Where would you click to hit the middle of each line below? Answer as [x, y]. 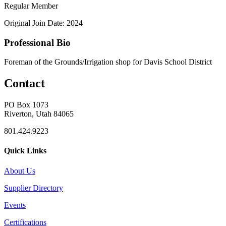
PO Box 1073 [26, 105]
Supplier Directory [34, 188]
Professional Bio [37, 42]
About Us [20, 171]
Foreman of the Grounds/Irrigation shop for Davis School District [108, 62]
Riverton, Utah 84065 [39, 114]
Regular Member [31, 6]
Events [15, 205]
